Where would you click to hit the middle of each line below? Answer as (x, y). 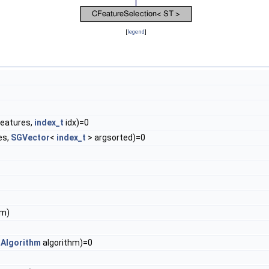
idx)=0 (76, 122)
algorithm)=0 (67, 243)
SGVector (30, 138)
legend (136, 32)
